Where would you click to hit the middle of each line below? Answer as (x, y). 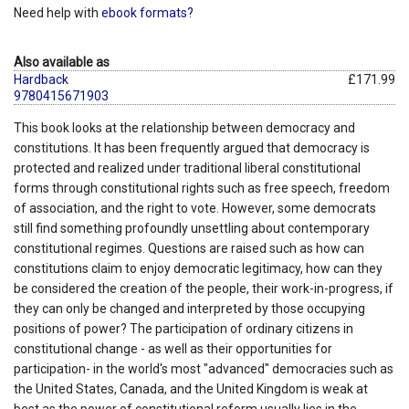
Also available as (62, 62)
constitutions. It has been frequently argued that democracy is (192, 147)
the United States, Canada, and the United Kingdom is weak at (191, 388)
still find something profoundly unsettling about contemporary (192, 228)
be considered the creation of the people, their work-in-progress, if (204, 288)
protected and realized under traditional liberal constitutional (187, 168)
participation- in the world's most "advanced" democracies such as (204, 368)
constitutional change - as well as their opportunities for (173, 348)
